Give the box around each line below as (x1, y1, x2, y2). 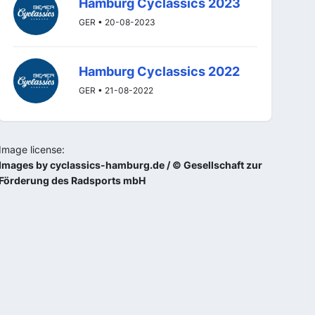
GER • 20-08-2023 (79, 17, 155, 27)
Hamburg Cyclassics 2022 (79, 64, 240, 79)
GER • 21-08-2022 (79, 85, 153, 96)
